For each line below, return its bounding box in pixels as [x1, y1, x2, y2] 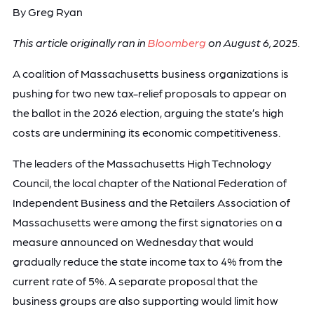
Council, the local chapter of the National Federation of [12, 175, 287, 189]
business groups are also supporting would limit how [12, 293, 278, 307]
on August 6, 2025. [205, 35, 300, 49]
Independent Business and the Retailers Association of [12, 195, 290, 209]
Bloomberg [147, 35, 206, 49]
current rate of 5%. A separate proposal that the [12, 273, 258, 287]
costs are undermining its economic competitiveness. [12, 125, 280, 139]
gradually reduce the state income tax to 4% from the [12, 254, 282, 268]
